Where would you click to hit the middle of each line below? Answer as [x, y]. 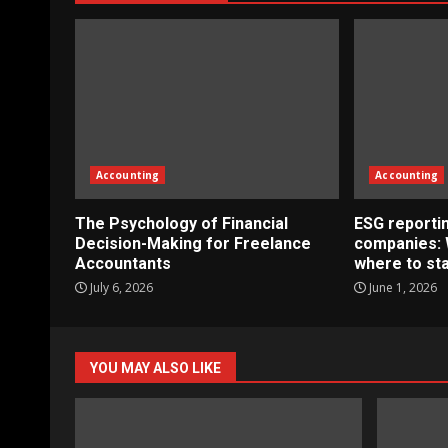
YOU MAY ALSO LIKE [155, 367]
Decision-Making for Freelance [193, 243]
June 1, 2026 [402, 287]
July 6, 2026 [120, 287]
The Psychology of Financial [181, 223]
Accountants [123, 263]
